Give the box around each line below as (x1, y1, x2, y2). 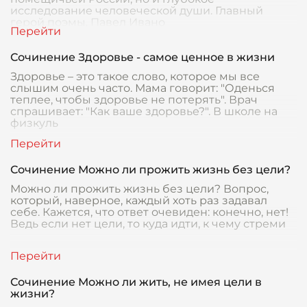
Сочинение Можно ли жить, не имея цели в (10, 275, 262, 288)
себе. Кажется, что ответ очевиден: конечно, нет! (10, 206, 288, 219)
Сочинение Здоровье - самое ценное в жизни (10, 51, 275, 64)
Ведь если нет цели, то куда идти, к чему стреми (10, 217, 286, 230)
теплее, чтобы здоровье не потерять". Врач (10, 93, 258, 106)
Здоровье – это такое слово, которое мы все (10, 70, 260, 83)
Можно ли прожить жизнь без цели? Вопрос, (10, 182, 269, 195)
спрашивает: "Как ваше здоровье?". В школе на (10, 105, 278, 118)
